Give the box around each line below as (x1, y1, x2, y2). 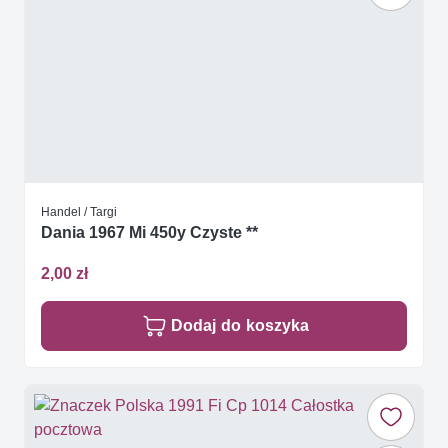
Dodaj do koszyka (171, 315, 309, 335)
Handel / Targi (41, 203, 117, 219)
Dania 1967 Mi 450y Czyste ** (41, 222, 258, 242)
